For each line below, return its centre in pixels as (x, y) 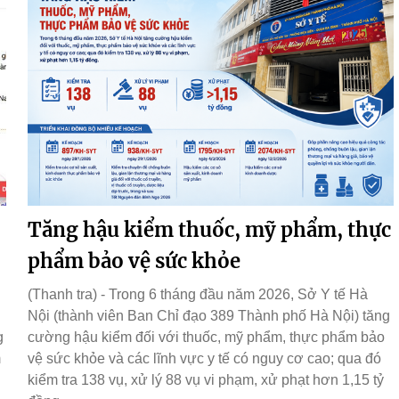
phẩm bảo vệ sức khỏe (134, 261)
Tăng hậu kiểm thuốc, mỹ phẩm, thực (209, 230)
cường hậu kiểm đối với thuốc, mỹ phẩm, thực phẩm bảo (206, 338)
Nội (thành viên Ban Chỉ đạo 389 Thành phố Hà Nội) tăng (209, 316)
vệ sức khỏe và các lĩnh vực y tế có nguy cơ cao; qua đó (204, 359)
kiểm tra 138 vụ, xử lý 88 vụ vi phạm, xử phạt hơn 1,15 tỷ (206, 380)
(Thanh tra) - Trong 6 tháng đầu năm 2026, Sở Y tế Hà (198, 295)
